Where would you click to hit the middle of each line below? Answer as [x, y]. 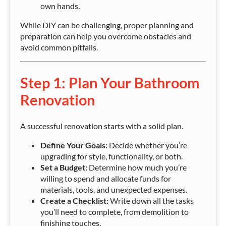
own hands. [60, 6]
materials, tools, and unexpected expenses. [114, 190]
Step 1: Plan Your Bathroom [110, 83]
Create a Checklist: [74, 201]
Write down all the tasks [151, 201]
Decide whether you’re [147, 145]
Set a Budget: [64, 167]
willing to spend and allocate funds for [106, 179]
